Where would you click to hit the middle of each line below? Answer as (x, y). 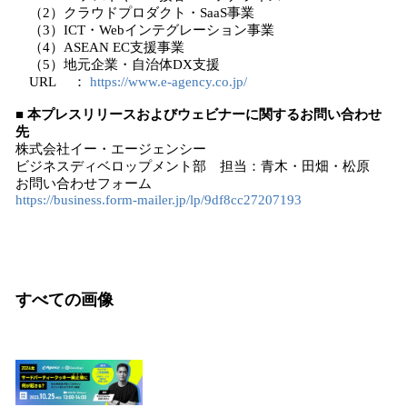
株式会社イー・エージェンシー (111, 149)
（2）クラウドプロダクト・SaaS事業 (135, 13)
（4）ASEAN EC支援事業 (100, 47)
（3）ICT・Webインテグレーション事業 (145, 30)
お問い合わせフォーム (84, 184)
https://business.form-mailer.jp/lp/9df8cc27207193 (159, 200)
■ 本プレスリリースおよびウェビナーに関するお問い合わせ (199, 114)
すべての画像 (65, 300)
